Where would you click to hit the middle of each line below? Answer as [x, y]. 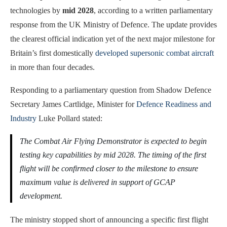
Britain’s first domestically [53, 53]
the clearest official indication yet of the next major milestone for [112, 39]
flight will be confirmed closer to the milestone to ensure [109, 169]
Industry [23, 119]
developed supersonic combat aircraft [155, 53]
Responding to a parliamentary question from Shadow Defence [111, 90]
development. [41, 196]
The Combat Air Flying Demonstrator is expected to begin [113, 141]
